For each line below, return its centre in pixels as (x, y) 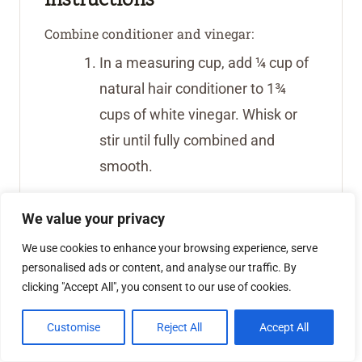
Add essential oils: (100, 313)
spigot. (121, 280)
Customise (74, 327)
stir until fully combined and (187, 141)
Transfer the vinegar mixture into (204, 229)
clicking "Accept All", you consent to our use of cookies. (157, 287)
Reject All (180, 327)
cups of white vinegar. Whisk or (198, 115)
